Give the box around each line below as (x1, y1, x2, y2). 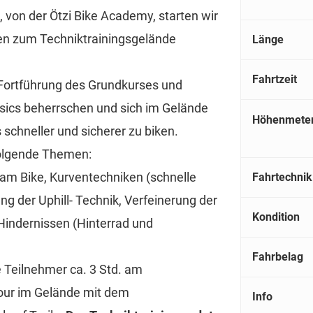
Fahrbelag (252, 249, 303, 263)
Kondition (252, 210, 300, 224)
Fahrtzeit (252, 72, 297, 86)
